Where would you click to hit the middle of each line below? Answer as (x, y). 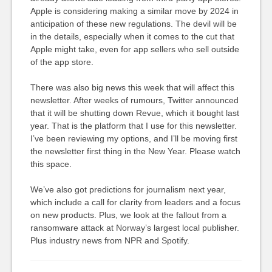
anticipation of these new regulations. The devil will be (133, 24)
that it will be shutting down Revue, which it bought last (134, 113)
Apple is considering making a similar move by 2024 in (134, 11)
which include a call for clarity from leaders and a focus (135, 202)
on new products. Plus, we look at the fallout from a (128, 215)
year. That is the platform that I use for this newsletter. (133, 126)
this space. (51, 164)
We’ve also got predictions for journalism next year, (128, 189)
